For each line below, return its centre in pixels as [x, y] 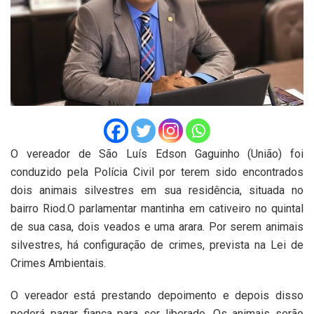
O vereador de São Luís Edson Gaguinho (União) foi [157, 154]
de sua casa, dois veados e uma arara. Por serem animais [157, 227]
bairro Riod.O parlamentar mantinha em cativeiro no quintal [157, 209]
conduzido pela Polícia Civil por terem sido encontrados [157, 172]
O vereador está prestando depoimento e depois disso [157, 296]
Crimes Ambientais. [58, 264]
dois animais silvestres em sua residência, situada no [157, 191]
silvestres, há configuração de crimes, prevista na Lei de [157, 245]
